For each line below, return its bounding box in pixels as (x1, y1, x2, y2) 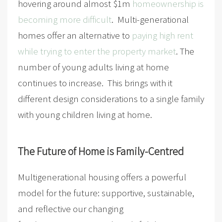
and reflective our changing (17, 202, 123, 215)
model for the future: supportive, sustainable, (17, 186, 194, 199)
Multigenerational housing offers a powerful (17, 170, 186, 183)
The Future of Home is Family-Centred (17, 144, 184, 158)
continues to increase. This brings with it (17, 76, 172, 89)
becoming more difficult (17, 13, 111, 25)
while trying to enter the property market (17, 45, 176, 57)
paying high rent (131, 29, 193, 41)
